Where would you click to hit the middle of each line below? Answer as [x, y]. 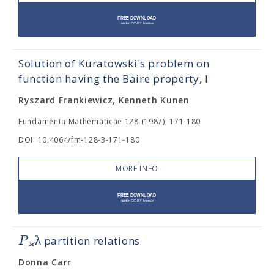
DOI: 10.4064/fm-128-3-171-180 [79, 140]
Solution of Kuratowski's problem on [114, 63]
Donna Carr [45, 262]
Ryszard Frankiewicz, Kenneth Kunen [104, 100]
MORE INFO [137, 168]
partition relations [90, 241]
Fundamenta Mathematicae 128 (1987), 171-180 [110, 121]
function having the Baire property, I [113, 79]
